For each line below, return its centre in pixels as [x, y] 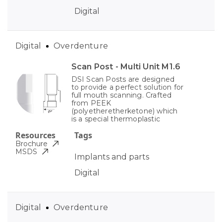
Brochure [31, 144]
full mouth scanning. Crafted [121, 95]
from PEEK [91, 103]
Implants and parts [111, 157]
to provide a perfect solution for [127, 87]
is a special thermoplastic [116, 119]
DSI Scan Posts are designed [123, 80]
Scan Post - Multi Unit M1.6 [126, 67]
